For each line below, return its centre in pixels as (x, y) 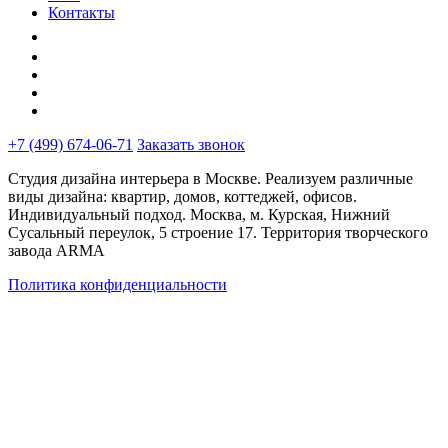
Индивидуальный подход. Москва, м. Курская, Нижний (199, 215)
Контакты (81, 13)
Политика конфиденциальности (117, 285)
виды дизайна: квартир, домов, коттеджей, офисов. (182, 197)
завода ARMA (56, 251)
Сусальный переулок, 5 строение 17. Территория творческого (218, 233)
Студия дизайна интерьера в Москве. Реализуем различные (210, 179)
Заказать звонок (191, 145)
